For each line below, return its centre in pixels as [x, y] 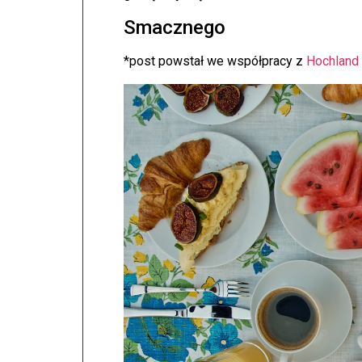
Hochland [333, 61]
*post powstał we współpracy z [215, 61]
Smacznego [175, 27]
